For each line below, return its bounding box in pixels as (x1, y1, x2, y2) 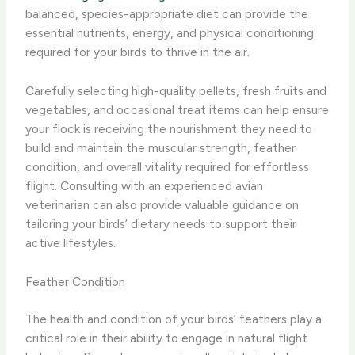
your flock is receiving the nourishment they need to (25, 120, 313, 136)
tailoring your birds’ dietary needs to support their (25, 216, 297, 231)
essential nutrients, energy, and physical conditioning (25, 25, 315, 41)
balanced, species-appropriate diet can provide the (25, 6, 309, 22)
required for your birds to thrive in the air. (25, 44, 250, 60)
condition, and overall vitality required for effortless (25, 158, 310, 174)
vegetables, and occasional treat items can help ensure (25, 101, 330, 117)
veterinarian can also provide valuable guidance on (25, 197, 300, 212)
